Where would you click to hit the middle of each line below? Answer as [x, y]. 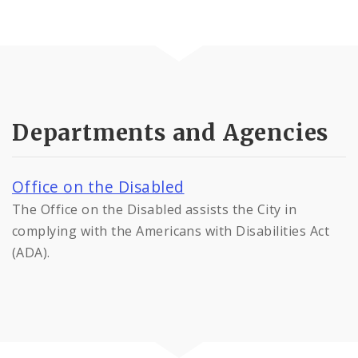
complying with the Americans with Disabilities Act [171, 231]
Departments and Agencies [171, 132]
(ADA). [31, 252]
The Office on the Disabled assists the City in [155, 209]
